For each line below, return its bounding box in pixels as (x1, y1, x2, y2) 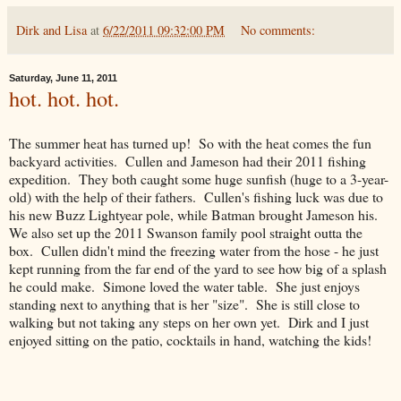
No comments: (241, 21, 316, 39)
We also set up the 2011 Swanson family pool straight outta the (9, 223, 363, 242)
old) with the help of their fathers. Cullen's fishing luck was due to (9, 187, 383, 206)
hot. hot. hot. (9, 83, 119, 114)
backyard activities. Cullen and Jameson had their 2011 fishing (9, 151, 366, 170)
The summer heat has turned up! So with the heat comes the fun (9, 133, 371, 152)
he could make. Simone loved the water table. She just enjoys (9, 277, 360, 295)
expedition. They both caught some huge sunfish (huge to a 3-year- (9, 169, 388, 188)
